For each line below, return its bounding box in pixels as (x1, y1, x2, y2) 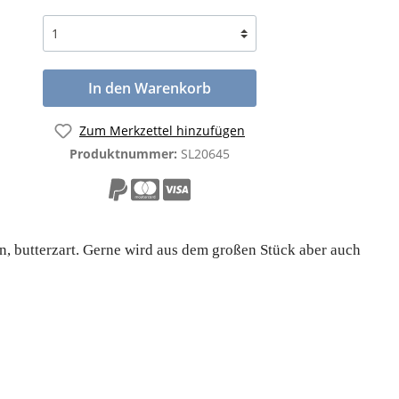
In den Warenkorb (88, 78, 211, 98)
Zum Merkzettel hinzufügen (79, 122, 245, 139)
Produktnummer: (69, 144, 181, 162)
